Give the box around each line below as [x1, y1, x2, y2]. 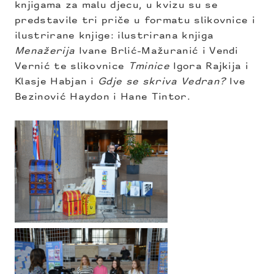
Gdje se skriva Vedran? [98, 77, 226, 87]
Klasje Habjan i [15, 77, 98, 87]
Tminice [128, 62, 174, 72]
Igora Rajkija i [173, 62, 249, 72]
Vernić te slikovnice [15, 62, 128, 72]
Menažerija [15, 46, 79, 56]
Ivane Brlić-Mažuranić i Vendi [78, 46, 239, 56]
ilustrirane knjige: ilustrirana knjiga [15, 31, 214, 41]
